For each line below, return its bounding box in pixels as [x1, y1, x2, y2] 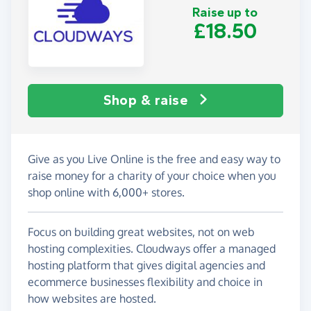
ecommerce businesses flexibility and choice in [28, 274, 262, 289]
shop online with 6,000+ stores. [28, 185, 185, 199]
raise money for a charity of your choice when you [28, 168, 276, 183]
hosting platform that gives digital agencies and [28, 258, 265, 272]
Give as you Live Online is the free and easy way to [28, 151, 280, 166]
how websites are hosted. [28, 291, 156, 305]
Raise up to [192, 5, 258, 21]
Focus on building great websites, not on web [28, 224, 255, 239]
